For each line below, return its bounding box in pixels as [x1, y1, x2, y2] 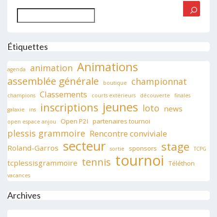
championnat [131, 75, 187, 87]
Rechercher [27, 11, 66, 21]
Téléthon [169, 158, 195, 168]
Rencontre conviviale [90, 127, 167, 139]
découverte [140, 92, 170, 99]
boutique [103, 79, 127, 86]
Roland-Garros [7, 142, 59, 153]
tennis [82, 155, 111, 169]
